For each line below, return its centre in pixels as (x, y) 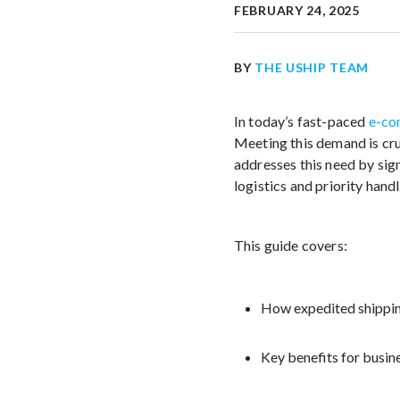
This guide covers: (291, 245)
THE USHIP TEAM (312, 67)
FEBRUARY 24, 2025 (297, 10)
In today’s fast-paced (301, 121)
